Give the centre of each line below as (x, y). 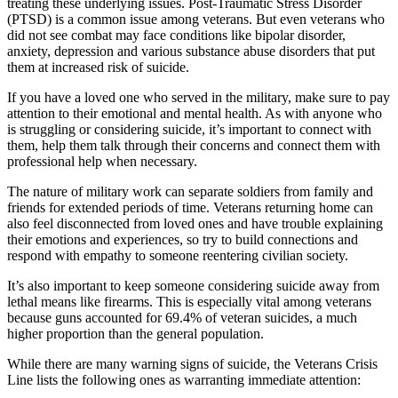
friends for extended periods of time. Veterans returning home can (190, 207)
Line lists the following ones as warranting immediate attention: (184, 379)
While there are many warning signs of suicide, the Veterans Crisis (192, 363)
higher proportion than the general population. (135, 333)
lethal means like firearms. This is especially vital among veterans (189, 301)
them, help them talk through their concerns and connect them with (194, 145)
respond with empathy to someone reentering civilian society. (178, 255)
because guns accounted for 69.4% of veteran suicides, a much (182, 317)
